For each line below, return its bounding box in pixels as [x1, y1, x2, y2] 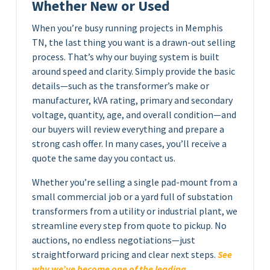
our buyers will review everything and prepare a [32, 122, 224, 135]
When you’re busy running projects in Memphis [32, 21, 223, 34]
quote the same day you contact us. [32, 151, 175, 164]
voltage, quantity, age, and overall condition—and [32, 108, 236, 121]
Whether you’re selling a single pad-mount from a [32, 175, 237, 188]
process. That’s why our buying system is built [32, 50, 219, 63]
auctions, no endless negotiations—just [32, 233, 195, 246]
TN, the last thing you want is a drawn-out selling [32, 36, 236, 48]
